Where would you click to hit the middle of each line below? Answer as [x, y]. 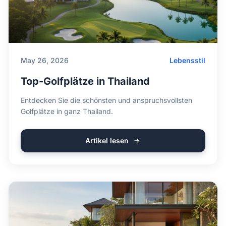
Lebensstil [187, 60]
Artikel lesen [107, 140]
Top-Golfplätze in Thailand [85, 81]
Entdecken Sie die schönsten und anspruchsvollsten [106, 100]
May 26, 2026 [45, 60]
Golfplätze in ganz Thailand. [67, 111]
